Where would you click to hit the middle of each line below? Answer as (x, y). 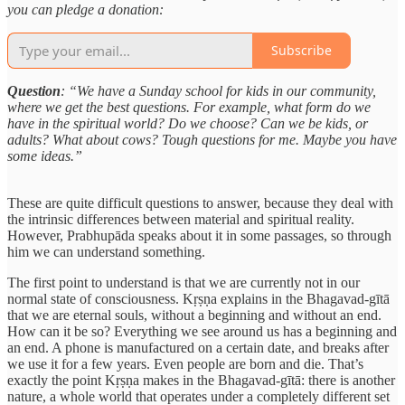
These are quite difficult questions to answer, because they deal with (200, 202)
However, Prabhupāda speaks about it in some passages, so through (199, 235)
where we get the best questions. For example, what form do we (189, 107)
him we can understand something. (106, 251)
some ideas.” (45, 155)
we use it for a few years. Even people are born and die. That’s (185, 363)
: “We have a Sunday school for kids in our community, (218, 90)
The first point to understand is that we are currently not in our (184, 282)
